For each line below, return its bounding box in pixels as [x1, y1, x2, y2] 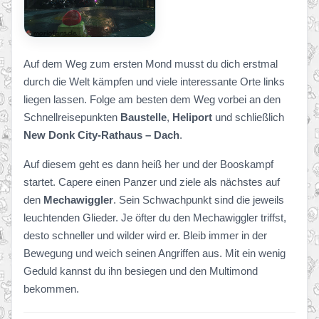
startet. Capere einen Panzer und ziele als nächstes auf [23, 175, 280, 188]
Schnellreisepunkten [23, 110, 120, 123]
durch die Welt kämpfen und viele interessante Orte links [23, 75, 285, 88]
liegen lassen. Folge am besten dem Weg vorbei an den [23, 93, 281, 105]
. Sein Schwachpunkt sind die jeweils [113, 193, 284, 206]
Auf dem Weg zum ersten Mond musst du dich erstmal [23, 57, 278, 70]
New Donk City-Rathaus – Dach [23, 128, 179, 141]
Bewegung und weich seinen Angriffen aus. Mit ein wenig [23, 246, 286, 259]
